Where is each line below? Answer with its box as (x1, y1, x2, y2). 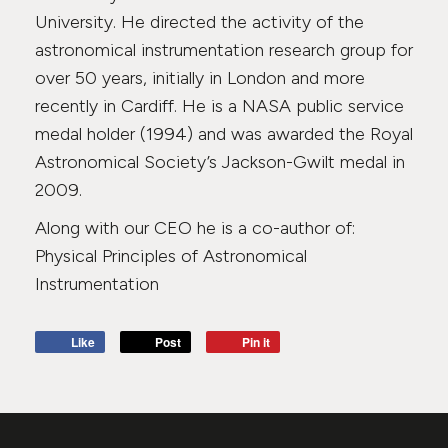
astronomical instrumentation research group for (35, 39, 413, 61)
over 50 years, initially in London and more (35, 67, 365, 89)
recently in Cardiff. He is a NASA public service (35, 95, 404, 117)
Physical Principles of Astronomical (35, 245, 307, 267)
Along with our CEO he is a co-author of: (35, 217, 355, 239)
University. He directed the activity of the (35, 11, 364, 33)
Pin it (241, 333, 270, 351)
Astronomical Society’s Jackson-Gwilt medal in (35, 151, 405, 173)
